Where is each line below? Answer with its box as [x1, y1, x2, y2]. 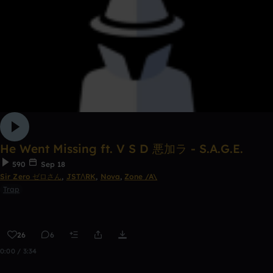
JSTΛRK [66, 172, 96, 181]
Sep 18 [38, 160, 66, 169]
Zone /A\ [124, 172, 158, 181]
